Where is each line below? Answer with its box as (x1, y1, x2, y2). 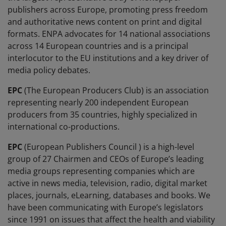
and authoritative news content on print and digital (8, 16, 202, 28)
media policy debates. (8, 65, 92, 76)
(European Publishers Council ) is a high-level (22, 141, 194, 153)
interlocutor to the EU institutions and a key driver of (8, 52, 208, 64)
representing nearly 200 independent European (8, 97, 189, 108)
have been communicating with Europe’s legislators (8, 202, 203, 213)
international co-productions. (8, 121, 120, 133)
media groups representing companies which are (8, 165, 195, 177)
